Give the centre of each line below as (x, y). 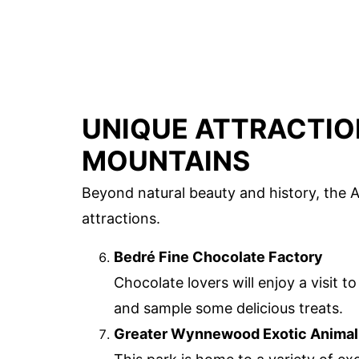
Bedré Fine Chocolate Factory (218, 256)
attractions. (121, 218)
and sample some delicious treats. (228, 308)
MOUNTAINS (166, 160)
